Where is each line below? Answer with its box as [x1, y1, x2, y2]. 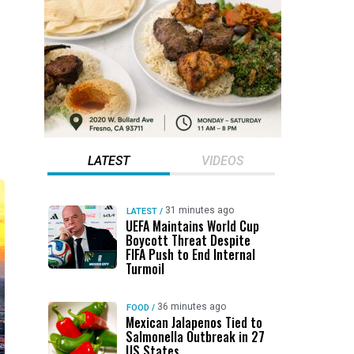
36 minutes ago [156, 301, 226, 312]
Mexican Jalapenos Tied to [125, 313, 262, 332]
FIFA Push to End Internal [125, 245, 255, 264]
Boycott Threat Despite [125, 231, 250, 250]
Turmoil [125, 259, 164, 278]
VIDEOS [201, 153, 243, 168]
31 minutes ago [164, 205, 234, 216]
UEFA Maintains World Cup [125, 217, 259, 235]
